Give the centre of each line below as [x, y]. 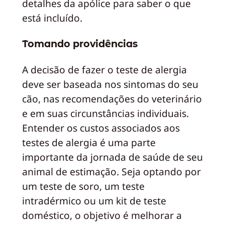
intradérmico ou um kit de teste [94, 201]
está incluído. [52, 18]
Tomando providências [80, 43]
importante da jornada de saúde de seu [112, 157]
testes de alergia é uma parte [89, 143]
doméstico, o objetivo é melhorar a [102, 215]
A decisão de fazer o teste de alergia [104, 70]
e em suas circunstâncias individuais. [105, 114]
